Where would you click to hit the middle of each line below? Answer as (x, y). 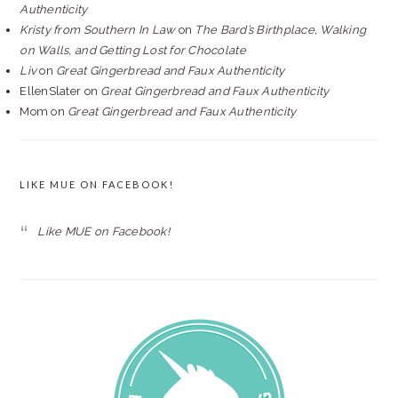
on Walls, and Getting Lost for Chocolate (133, 50)
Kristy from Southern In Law (98, 30)
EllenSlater (51, 91)
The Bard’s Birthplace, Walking (281, 30)
